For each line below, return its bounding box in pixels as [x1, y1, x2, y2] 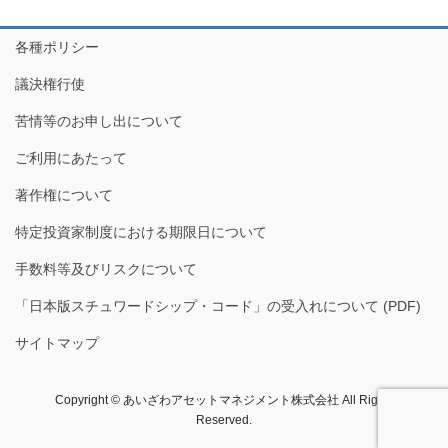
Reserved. [196, 413, 252, 428]
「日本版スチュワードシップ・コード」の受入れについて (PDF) [15, 298, 421, 315]
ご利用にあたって [15, 150, 127, 167]
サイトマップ [15, 335, 99, 352]
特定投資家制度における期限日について [15, 224, 267, 241]
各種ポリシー [15, 39, 99, 56]
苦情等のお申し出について [15, 113, 183, 130]
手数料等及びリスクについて [15, 261, 197, 278]
